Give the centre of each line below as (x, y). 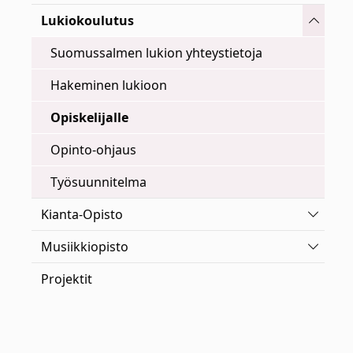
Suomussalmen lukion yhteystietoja (156, 53)
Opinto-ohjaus (93, 150)
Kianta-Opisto (82, 214)
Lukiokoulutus (87, 20)
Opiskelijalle (89, 117)
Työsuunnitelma (98, 182)
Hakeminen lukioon (109, 85)
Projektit (67, 279)
